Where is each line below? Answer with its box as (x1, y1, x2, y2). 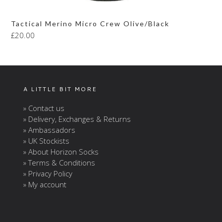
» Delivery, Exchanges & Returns (23, 114, 131, 124)
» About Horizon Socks (23, 147, 99, 157)
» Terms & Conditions (23, 158, 96, 168)
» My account (23, 179, 67, 190)
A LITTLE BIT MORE (23, 85, 98, 94)
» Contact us (23, 103, 65, 113)
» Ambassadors (23, 125, 76, 135)
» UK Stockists (23, 136, 70, 146)
